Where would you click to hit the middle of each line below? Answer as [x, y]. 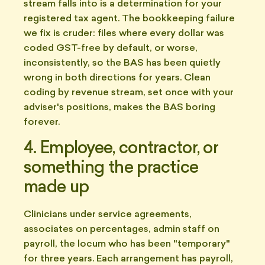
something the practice [111, 169]
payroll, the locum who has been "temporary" [127, 244]
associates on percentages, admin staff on [122, 230]
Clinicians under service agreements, [108, 215]
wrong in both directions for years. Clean [117, 78]
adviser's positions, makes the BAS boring [119, 108]
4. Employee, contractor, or [121, 149]
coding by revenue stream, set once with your [129, 93]
